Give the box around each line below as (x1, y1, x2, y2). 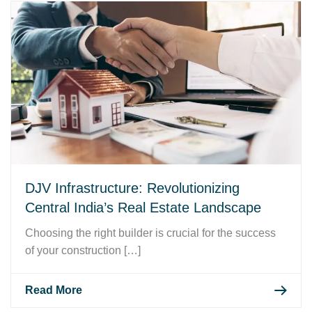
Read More (25, 283, 82, 296)
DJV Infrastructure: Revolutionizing (25, 180, 240, 196)
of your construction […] (25, 244, 141, 256)
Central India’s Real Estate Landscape (25, 199, 261, 215)
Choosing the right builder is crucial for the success (25, 226, 276, 239)
